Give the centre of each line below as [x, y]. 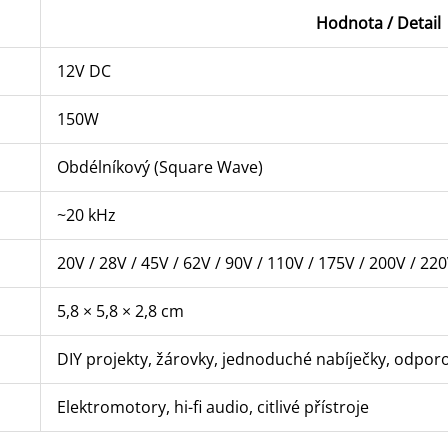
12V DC [83, 71]
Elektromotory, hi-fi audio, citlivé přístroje [212, 407]
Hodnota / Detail [378, 23]
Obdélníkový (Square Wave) [159, 167]
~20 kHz [86, 215]
